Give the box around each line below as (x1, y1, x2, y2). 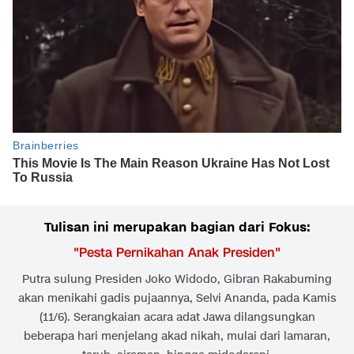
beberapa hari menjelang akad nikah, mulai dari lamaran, (24, 328, 330, 344)
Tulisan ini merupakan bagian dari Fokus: (43, 218, 311, 236)
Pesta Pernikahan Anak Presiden (79, 243, 275, 262)
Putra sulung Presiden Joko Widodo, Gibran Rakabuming (22, 271, 332, 287)
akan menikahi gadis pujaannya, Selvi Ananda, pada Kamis (17, 290, 337, 306)
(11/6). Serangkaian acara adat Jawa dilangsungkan (39, 309, 315, 325)
